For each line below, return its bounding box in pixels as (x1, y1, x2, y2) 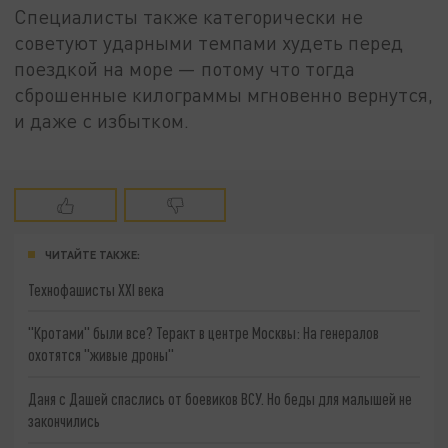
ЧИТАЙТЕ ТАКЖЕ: (45, 247, 140, 261)
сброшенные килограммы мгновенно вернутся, (14, 82, 434, 106)
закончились (28, 410, 101, 430)
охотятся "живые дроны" (28, 345, 175, 365)
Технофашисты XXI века (28, 279, 165, 299)
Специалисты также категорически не (14, 4, 364, 28)
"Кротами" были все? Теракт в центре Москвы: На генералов (28, 323, 380, 343)
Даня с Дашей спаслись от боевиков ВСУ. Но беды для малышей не (28, 388, 413, 408)
